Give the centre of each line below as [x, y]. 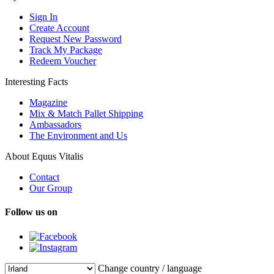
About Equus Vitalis [44, 157]
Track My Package [66, 50]
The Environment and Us [78, 136]
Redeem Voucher [63, 61]
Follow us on [31, 212]
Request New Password [76, 39]
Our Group [51, 188]
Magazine [48, 103]
